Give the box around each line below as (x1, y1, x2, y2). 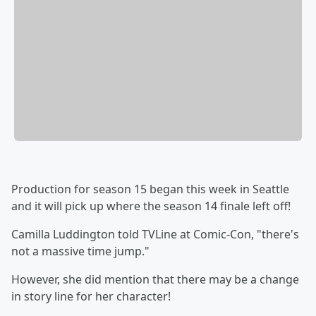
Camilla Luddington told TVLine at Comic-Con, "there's (11, 226, 299, 243)
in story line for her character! (11, 288, 171, 305)
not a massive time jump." (11, 243, 150, 260)
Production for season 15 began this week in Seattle (11, 181, 289, 197)
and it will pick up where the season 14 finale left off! (11, 198, 291, 214)
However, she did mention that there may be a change (11, 272, 299, 288)
